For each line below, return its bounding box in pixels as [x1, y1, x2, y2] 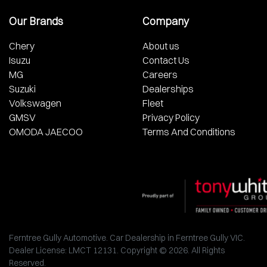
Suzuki [9, 83, 36, 95]
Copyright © [120, 245, 169, 256]
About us [142, 40, 179, 52]
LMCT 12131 [69, 245, 117, 256]
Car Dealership [110, 232, 166, 244]
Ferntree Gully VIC [176, 232, 243, 244]
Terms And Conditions [142, 126, 235, 138]
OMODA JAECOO [9, 126, 83, 138]
